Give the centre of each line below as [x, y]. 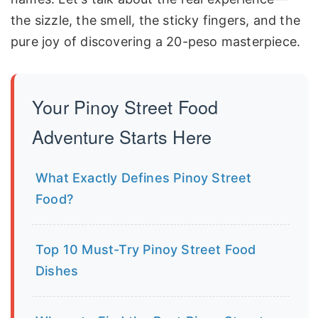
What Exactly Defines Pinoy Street [144, 177]
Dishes [57, 270]
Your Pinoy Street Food [125, 106]
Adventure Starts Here [122, 136]
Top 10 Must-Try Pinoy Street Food [146, 249]
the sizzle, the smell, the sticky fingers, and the [156, 20]
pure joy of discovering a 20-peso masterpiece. [156, 41]
